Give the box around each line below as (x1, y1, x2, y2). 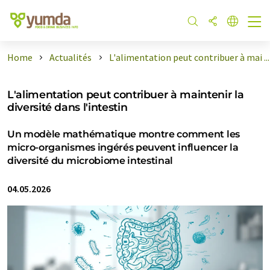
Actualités (49, 51, 92, 63)
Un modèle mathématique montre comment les (7, 128, 240, 140)
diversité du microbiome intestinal (7, 155, 174, 166)
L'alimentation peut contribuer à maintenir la (7, 88, 244, 101)
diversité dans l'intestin (7, 101, 128, 113)
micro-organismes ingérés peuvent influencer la (7, 142, 239, 153)
